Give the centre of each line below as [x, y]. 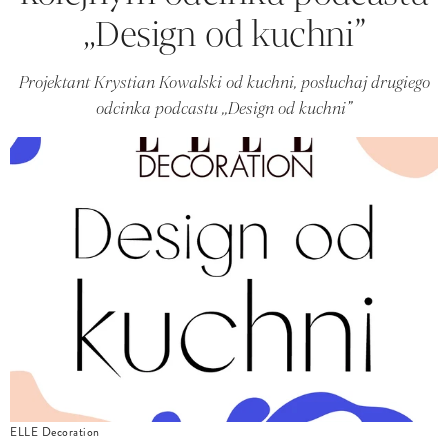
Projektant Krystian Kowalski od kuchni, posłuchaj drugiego [224, 82]
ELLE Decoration [55, 432]
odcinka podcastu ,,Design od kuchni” [224, 108]
